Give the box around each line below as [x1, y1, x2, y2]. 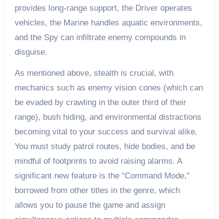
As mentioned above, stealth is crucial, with [14, 68, 174, 78]
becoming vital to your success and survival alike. [14, 127, 197, 137]
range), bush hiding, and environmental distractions [14, 112, 201, 122]
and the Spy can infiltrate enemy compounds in [14, 33, 186, 43]
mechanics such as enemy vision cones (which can [14, 83, 203, 93]
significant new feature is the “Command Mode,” [14, 171, 190, 181]
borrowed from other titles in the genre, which [14, 186, 180, 196]
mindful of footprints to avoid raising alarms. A [14, 156, 182, 166]
